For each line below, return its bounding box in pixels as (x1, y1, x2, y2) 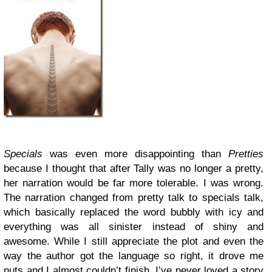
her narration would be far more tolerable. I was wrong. (4, 177, 263, 189)
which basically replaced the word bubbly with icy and (4, 206, 263, 218)
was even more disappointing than (42, 148, 228, 160)
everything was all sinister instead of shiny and (4, 221, 263, 233)
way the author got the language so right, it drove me (4, 250, 263, 262)
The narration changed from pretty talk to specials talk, (4, 192, 263, 203)
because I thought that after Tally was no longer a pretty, (4, 163, 263, 174)
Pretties (228, 148, 263, 160)
